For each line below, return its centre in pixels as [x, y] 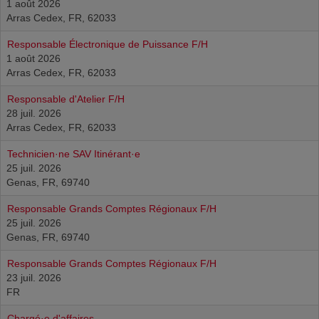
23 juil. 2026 [34, 278]
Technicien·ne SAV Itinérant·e [74, 154]
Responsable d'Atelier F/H [66, 99]
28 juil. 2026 [34, 113]
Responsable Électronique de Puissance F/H [108, 44]
